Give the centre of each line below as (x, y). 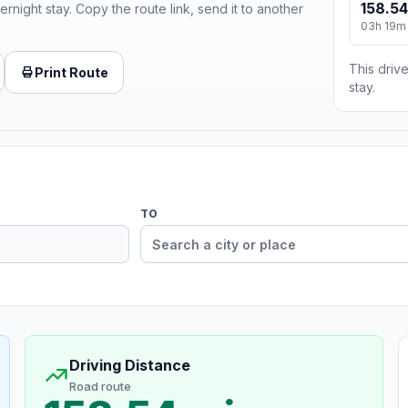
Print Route (71, 72)
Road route (100, 387)
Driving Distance (129, 366)
